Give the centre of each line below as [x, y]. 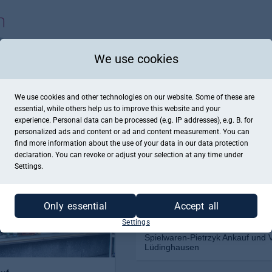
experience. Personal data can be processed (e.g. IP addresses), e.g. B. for [134, 120]
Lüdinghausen [172, 247]
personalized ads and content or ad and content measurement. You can [132, 132]
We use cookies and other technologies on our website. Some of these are [134, 97]
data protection [223, 143]
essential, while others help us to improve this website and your [117, 109]
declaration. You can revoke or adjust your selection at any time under [129, 155]
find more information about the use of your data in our [106, 143]
